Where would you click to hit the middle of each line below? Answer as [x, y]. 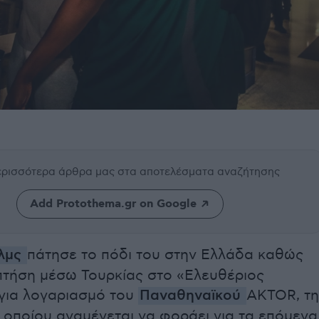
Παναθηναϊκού [192, 296]
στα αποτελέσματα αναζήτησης [199, 172]
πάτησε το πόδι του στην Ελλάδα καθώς [165, 255]
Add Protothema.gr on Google [113, 204]
